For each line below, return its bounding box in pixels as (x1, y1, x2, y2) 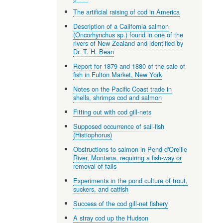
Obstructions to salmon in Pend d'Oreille (73, 144, 188, 154)
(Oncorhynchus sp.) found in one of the (73, 29, 184, 39)
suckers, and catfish (73, 184, 129, 194)
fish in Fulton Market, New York (73, 69, 162, 79)
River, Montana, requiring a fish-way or (73, 152, 182, 162)
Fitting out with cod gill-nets (73, 107, 152, 116)
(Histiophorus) (73, 129, 112, 139)
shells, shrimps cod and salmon (73, 92, 162, 102)
